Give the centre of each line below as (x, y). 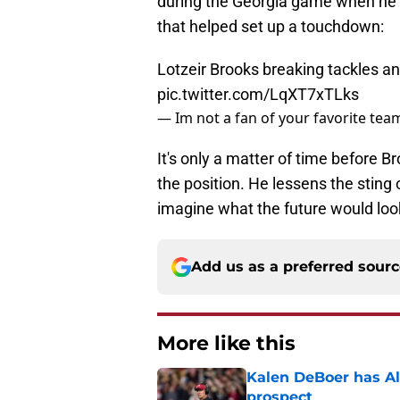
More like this (226, 344)
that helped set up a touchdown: (271, 27)
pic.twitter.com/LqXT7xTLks (258, 95)
